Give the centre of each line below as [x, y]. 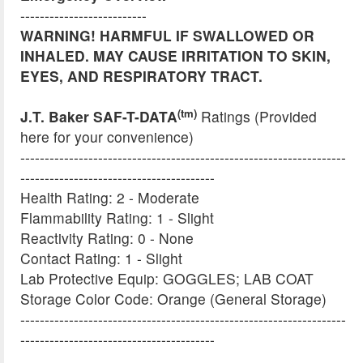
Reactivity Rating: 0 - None [107, 238]
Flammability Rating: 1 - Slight [117, 218]
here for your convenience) [107, 137]
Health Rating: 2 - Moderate [110, 198]
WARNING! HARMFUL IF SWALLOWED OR [167, 36]
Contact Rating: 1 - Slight [101, 258]
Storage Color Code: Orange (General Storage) [173, 299]
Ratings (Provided [257, 117]
